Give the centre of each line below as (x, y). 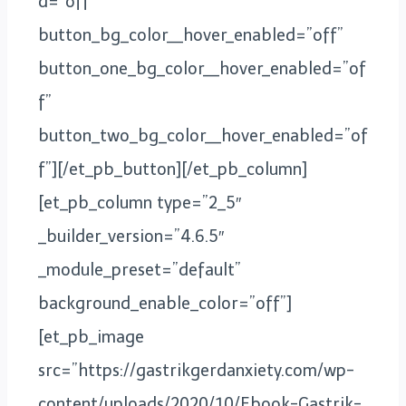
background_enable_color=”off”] (165, 303)
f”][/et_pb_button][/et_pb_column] (173, 169)
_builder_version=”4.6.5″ (131, 236)
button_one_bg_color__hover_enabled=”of (202, 68)
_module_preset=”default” (140, 270)
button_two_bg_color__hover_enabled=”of (203, 135)
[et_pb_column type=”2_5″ (140, 203)
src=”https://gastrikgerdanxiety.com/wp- (196, 370)
